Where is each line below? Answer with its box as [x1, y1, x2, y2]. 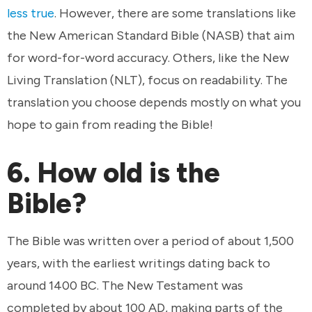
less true [7, 6, 54, 22]
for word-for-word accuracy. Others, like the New [7, 50, 289, 66]
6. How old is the [7, 156, 220, 190]
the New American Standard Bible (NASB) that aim [7, 28, 295, 44]
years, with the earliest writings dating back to [7, 255, 270, 271]
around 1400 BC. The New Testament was [7, 277, 243, 293]
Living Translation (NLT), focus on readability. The [7, 72, 288, 88]
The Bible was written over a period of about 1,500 [7, 233, 294, 249]
